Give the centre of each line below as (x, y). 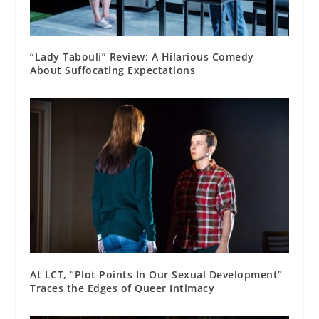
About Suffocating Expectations (113, 70)
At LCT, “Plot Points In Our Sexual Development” (156, 275)
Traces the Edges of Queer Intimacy (122, 288)
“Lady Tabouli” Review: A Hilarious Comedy (142, 57)
